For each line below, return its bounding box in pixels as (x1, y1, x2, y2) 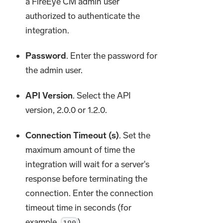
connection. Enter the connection (25, 188, 154, 199)
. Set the (119, 130, 151, 141)
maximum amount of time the (25, 144, 135, 156)
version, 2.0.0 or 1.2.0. (25, 105, 108, 116)
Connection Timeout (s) (25, 130, 119, 141)
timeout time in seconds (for (25, 202, 132, 214)
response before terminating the (25, 173, 148, 185)
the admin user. (25, 65, 83, 76)
